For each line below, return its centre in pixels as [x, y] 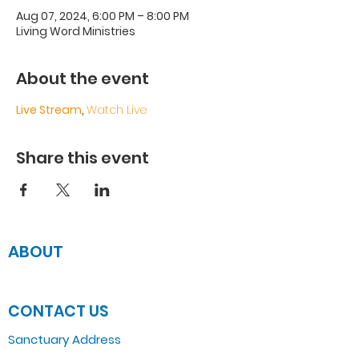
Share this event [83, 158]
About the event [83, 79]
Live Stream [49, 110]
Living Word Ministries [76, 31]
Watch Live [117, 110]
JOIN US [38, 282]
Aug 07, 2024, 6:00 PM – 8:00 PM [103, 16]
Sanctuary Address [66, 339]
